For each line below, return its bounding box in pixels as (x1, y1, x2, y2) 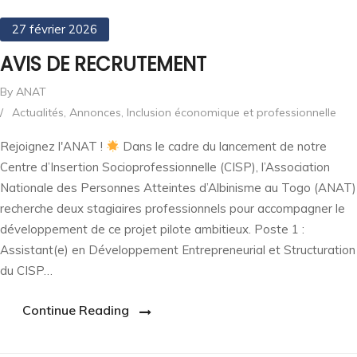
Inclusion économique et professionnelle (127, 105, 336, 120)
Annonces (69, 105, 121, 120)
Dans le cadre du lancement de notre (120, 139, 328, 155)
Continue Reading (22, 302, 129, 319)
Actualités (12, 105, 64, 120)
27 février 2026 (12, 22, 97, 37)
